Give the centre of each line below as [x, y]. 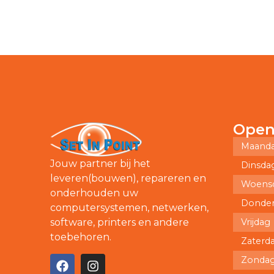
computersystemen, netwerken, [129, 208]
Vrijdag [256, 222]
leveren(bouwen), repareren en [128, 179]
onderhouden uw [94, 193]
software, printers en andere [120, 223]
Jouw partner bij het [100, 164]
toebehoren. [81, 237]
